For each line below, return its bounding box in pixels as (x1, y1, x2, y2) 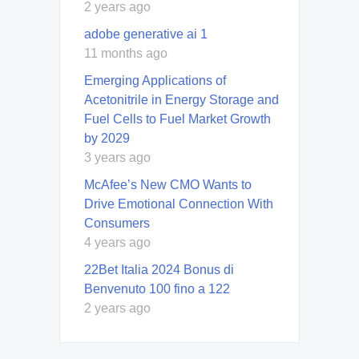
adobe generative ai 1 (84, 26, 208, 41)
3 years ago (84, 150, 151, 164)
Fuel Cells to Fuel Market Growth (84, 111, 271, 126)
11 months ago (84, 46, 167, 60)
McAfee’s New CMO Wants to (84, 177, 252, 192)
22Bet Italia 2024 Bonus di (84, 262, 234, 276)
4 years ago (84, 235, 151, 249)
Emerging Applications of (84, 73, 226, 87)
